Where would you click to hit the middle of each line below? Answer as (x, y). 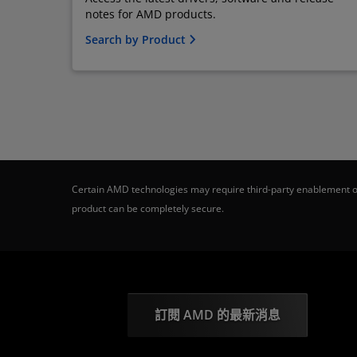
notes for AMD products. (151, 14)
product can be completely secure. (148, 209)
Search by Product (137, 40)
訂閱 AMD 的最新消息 (217, 315)
